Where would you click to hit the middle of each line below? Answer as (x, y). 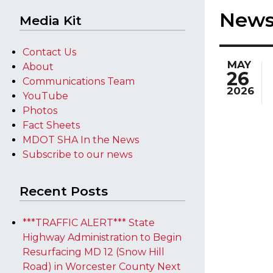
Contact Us (49, 52)
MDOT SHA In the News (81, 140)
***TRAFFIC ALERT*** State (89, 223)
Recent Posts (64, 191)
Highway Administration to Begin (102, 237)
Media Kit (51, 20)
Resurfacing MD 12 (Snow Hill (94, 252)
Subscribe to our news (77, 154)
